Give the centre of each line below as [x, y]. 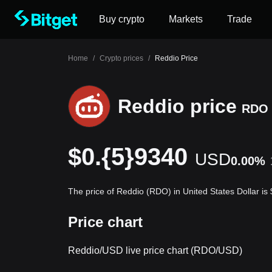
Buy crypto [122, 19]
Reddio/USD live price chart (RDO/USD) [155, 250]
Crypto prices [121, 58]
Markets [186, 19]
